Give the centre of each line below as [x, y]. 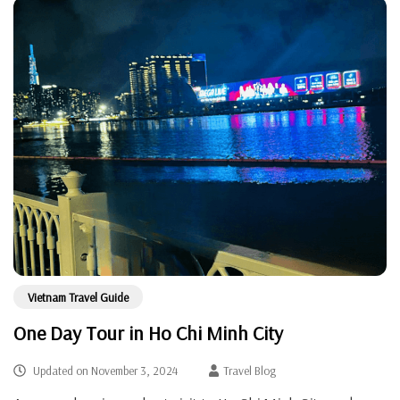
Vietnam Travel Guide [78, 297]
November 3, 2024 [134, 371]
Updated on [60, 371]
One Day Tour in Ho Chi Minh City [148, 333]
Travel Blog [250, 371]
